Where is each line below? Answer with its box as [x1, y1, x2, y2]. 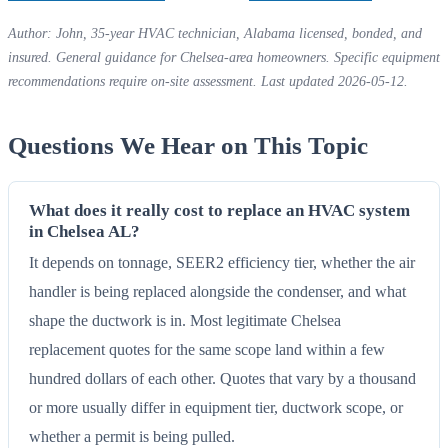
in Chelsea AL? [29, 221, 140, 241]
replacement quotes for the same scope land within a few [29, 339, 385, 359]
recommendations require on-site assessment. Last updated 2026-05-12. [8, 73, 408, 89]
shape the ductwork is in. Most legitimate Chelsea [29, 310, 341, 330]
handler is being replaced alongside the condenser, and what [29, 281, 406, 301]
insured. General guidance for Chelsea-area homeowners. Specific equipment [8, 49, 440, 65]
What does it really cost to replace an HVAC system [29, 200, 410, 220]
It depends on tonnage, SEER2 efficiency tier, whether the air [29, 252, 415, 272]
